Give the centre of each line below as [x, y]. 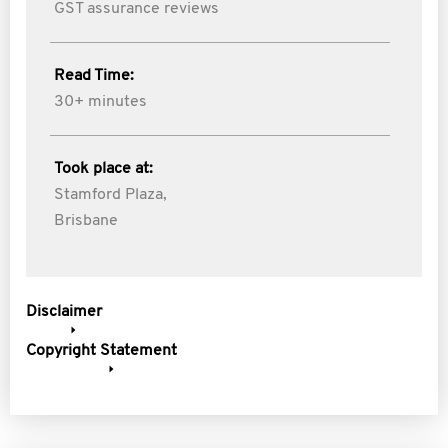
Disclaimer [64, 312]
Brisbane [86, 221]
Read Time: [94, 76]
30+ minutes [100, 102]
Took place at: [103, 169]
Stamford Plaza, [110, 195]
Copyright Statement [101, 351]
